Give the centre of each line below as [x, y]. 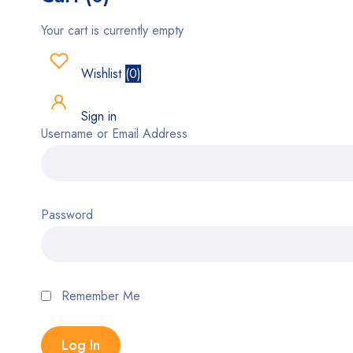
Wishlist [101, 74]
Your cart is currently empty [112, 30]
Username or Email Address [114, 134]
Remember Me [99, 296]
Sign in [97, 116]
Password [67, 215]
